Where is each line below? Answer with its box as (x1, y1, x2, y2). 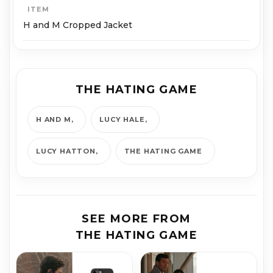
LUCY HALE (99, 115, 145, 124)
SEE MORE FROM (82, 212, 191, 226)
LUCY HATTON (36, 147, 96, 156)
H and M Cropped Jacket (23, 19, 132, 31)
